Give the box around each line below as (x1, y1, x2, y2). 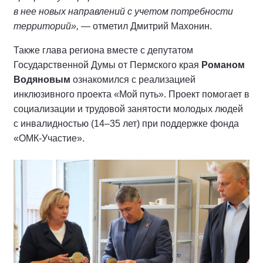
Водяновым (14, 75, 70, 85)
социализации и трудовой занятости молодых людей (14, 104, 243, 114)
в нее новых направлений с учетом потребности (14, 6, 233, 16)
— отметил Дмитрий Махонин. (79, 21, 214, 31)
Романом (201, 60, 245, 70)
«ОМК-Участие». (14, 133, 87, 143)
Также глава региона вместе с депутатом (14, 45, 193, 55)
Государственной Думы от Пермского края (14, 60, 201, 70)
